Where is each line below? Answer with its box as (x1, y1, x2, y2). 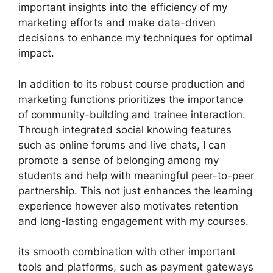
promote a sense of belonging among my (18, 154, 219, 166)
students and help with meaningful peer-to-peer (18, 169, 254, 182)
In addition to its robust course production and (18, 77, 246, 90)
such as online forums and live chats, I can (18, 138, 226, 151)
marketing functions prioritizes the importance (18, 93, 243, 105)
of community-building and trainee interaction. (18, 108, 246, 121)
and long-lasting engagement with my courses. (18, 214, 249, 227)
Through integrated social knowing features (18, 123, 232, 136)
